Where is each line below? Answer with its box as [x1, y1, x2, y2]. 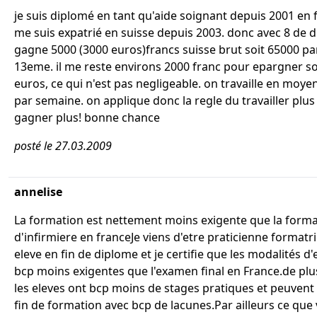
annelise [14, 184, 62, 200]
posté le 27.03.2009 [14, 138, 112, 154]
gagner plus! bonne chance [14, 110, 160, 125]
